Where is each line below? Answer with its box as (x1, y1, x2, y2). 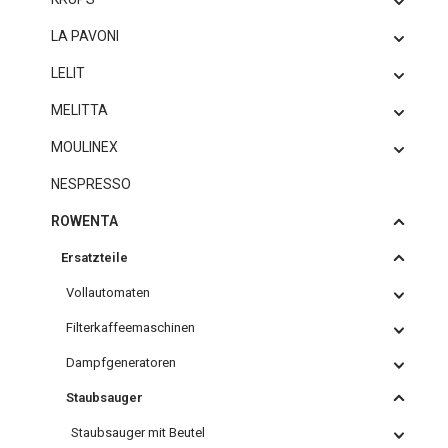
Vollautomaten (66, 285, 150, 300)
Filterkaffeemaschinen (66, 320, 195, 335)
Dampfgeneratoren (66, 355, 176, 370)
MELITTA (51, 102, 108, 118)
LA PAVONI (51, 28, 119, 44)
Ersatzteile (61, 250, 128, 265)
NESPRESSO (51, 176, 131, 192)
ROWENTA (51, 213, 118, 229)
